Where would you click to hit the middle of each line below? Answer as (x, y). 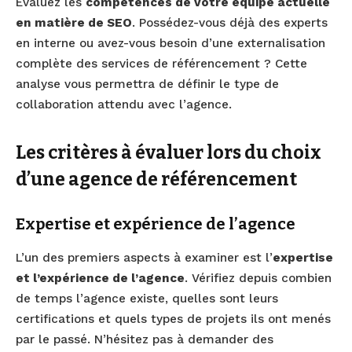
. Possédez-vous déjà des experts (230, 22)
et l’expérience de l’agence (100, 279)
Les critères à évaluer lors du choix (169, 152)
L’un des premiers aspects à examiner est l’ (144, 258)
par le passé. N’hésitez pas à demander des (145, 340)
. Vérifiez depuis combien (258, 279)
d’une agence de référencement (156, 179)
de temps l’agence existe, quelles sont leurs (147, 299)
